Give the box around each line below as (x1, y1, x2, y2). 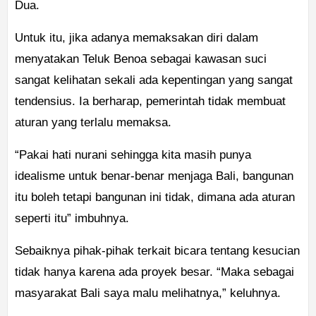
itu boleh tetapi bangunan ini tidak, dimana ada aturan (15, 190, 295, 205)
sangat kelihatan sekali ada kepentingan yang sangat (15, 73, 293, 87)
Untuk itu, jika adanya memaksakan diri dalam (15, 31, 258, 45)
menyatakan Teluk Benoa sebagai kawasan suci (15, 52, 267, 66)
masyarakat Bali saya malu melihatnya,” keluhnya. (15, 286, 281, 300)
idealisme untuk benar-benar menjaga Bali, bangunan (15, 169, 293, 183)
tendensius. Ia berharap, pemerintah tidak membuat (15, 95, 286, 109)
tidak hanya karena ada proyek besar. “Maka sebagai (15, 265, 294, 279)
